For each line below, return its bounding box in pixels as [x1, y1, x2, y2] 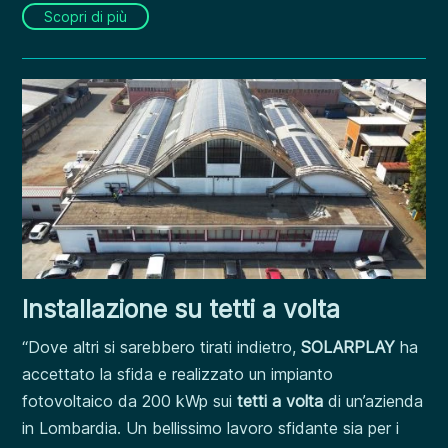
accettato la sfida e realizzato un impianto [22, 364, 334, 384]
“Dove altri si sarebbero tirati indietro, [22, 337, 297, 357]
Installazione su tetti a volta [22, 294, 341, 324]
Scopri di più [44, 7, 128, 25]
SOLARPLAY [296, 337, 396, 357]
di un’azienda [328, 391, 424, 411]
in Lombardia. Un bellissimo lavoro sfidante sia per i [22, 418, 400, 438]
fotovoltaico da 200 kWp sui [22, 391, 233, 411]
